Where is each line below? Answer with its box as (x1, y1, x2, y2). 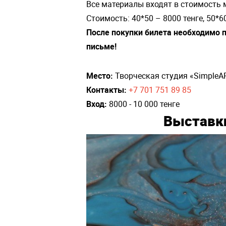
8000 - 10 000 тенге (107, 98, 180, 110)
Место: (86, 70, 113, 82)
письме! (86, 41, 117, 52)
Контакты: (86, 84, 127, 96)
